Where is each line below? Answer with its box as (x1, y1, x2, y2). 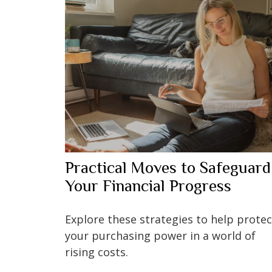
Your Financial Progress (65, 176, 231, 195)
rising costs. (65, 244, 128, 259)
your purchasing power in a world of (65, 228, 256, 243)
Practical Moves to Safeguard (65, 158, 271, 177)
